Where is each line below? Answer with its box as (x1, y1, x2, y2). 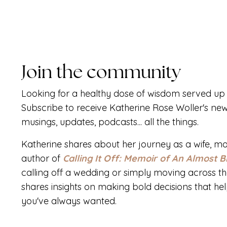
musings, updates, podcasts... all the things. (21, 116, 201, 128)
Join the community (21, 59, 189, 84)
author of (21, 152, 63, 164)
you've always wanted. (21, 195, 117, 207)
